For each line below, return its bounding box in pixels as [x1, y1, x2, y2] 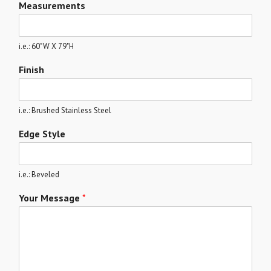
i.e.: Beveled [19, 169, 59, 180]
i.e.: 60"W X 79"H [19, 41, 74, 52]
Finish [19, 64, 44, 76]
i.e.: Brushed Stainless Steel [19, 105, 111, 116]
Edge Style [19, 128, 65, 140]
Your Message [19, 192, 82, 204]
